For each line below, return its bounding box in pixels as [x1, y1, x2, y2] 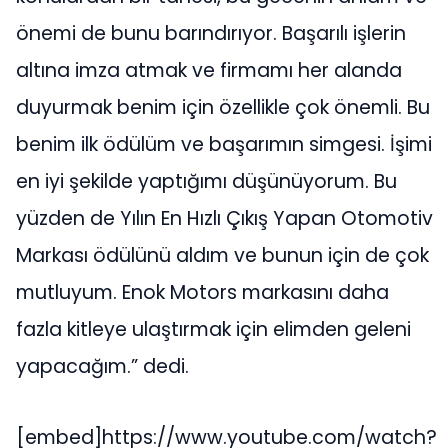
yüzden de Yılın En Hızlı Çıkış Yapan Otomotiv [16, 204, 433, 232]
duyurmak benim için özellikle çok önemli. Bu [16, 93, 430, 121]
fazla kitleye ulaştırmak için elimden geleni [16, 315, 411, 343]
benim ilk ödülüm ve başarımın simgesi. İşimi [16, 130, 432, 158]
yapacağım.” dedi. [16, 352, 189, 380]
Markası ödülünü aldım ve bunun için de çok [16, 241, 429, 269]
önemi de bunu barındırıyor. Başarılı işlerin [16, 19, 406, 47]
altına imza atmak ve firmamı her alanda [16, 56, 402, 84]
